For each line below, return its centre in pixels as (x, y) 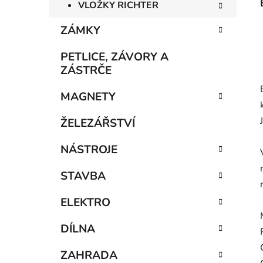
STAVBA (83, 176)
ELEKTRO (85, 203)
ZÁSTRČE (86, 71)
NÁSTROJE (89, 150)
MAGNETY (88, 97)
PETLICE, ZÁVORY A (114, 57)
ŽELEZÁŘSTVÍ (98, 124)
